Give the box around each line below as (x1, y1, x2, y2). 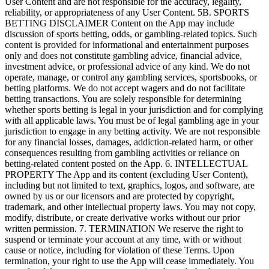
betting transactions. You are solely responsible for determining (5, 93, 241, 104)
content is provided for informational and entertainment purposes (5, 39, 249, 50)
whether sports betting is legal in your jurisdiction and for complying (5, 104, 263, 115)
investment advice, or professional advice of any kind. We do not (5, 61, 250, 71)
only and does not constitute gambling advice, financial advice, (5, 50, 242, 61)
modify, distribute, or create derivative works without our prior (5, 212, 240, 223)
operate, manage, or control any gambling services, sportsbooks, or (5, 71, 257, 82)
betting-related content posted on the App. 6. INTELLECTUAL (5, 158, 247, 169)
